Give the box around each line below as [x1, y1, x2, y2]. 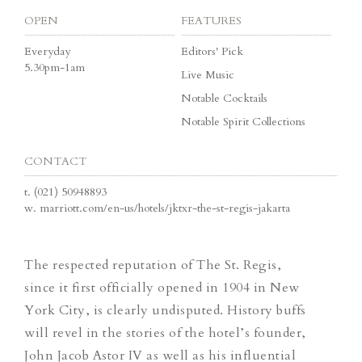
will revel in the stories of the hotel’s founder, [24, 323, 306, 342]
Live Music [181, 66, 234, 82]
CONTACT [24, 153, 86, 169]
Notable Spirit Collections [181, 113, 305, 129]
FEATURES [181, 12, 242, 28]
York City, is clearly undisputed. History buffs [24, 301, 306, 319]
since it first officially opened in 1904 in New [24, 278, 300, 297]
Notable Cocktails [181, 90, 267, 106]
